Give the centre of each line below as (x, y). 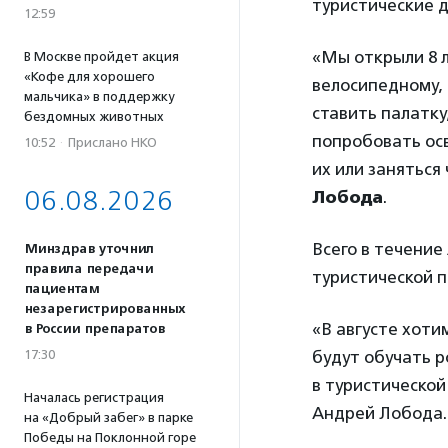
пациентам (61, 289)
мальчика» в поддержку (99, 96)
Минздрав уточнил (89, 249)
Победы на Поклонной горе (110, 437)
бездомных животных (94, 116)
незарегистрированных (104, 309)
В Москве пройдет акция (101, 56)
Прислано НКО (112, 142)
